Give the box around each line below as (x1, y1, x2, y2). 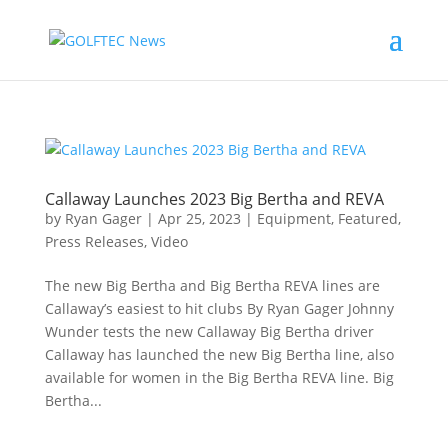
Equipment (256, 209, 331, 228)
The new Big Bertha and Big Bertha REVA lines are (44, 276, 380, 295)
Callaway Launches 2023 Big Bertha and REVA (44, 188, 384, 210)
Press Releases (44, 232, 144, 251)
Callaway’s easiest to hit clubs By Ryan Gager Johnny (44, 299, 394, 318)
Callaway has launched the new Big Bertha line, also (44, 345, 394, 364)
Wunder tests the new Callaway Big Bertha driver (44, 322, 374, 341)
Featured (337, 209, 398, 228)
